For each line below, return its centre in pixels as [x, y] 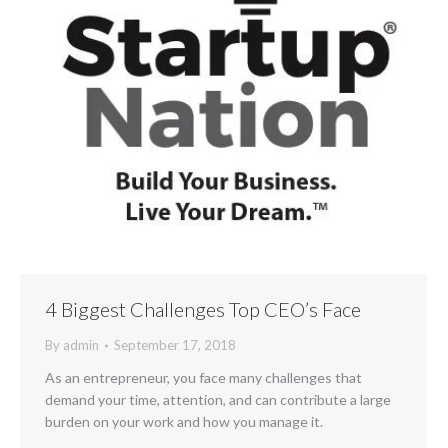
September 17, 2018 [175, 345]
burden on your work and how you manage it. [184, 421]
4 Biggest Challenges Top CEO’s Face [203, 309]
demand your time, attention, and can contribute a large [218, 399]
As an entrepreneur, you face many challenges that [203, 377]
